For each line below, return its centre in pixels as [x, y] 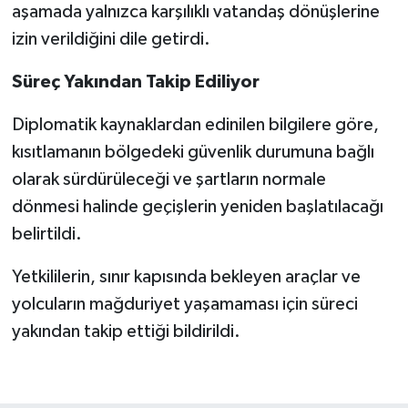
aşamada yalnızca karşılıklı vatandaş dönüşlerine [195, 11]
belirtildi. [46, 234]
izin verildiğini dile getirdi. [111, 39]
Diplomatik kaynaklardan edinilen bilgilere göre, [195, 124]
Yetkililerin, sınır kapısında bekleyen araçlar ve [186, 276]
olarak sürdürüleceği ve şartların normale [168, 179]
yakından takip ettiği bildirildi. [126, 331]
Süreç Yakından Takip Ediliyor [135, 82]
